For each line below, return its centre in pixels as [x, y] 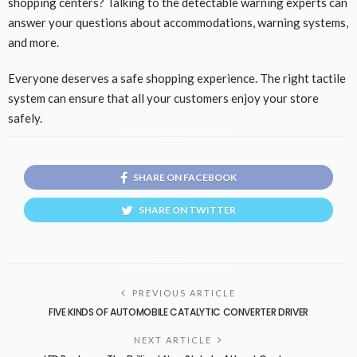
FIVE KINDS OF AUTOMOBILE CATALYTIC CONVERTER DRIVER [178, 312]
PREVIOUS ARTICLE [184, 292]
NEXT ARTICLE [173, 339]
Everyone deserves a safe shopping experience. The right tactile [177, 78]
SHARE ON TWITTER [187, 210]
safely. [26, 118]
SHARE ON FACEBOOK [185, 177]
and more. [35, 42]
